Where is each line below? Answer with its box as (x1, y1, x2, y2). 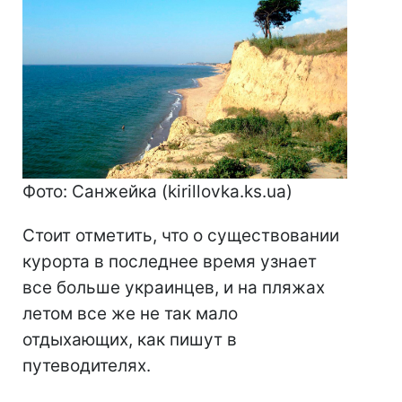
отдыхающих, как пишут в (22, 328, 237, 350)
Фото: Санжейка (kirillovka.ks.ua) (22, 180, 293, 202)
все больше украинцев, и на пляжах (22, 276, 325, 298)
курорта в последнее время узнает (22, 250, 317, 272)
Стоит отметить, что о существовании (22, 224, 339, 246)
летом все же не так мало (22, 302, 238, 324)
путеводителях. (22, 354, 151, 376)
